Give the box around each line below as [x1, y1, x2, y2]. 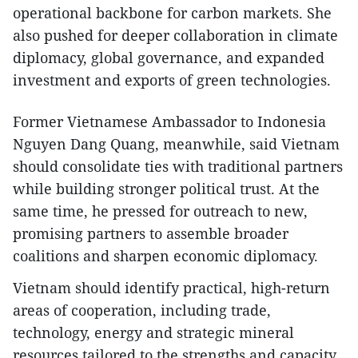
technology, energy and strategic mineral [13, 323, 294, 342]
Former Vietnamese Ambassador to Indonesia [13, 112, 326, 131]
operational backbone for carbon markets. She [13, 3, 332, 22]
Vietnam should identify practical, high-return [13, 278, 330, 297]
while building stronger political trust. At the [13, 179, 320, 198]
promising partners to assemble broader [13, 224, 288, 243]
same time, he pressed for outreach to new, [13, 201, 308, 221]
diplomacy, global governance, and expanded [13, 48, 324, 67]
